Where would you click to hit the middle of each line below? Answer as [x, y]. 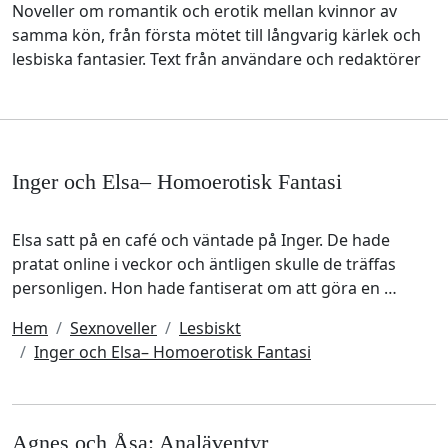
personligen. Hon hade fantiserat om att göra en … [204, 288]
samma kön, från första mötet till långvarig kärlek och [216, 35]
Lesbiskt [210, 328]
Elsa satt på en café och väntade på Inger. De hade [201, 240]
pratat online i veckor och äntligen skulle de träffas [204, 264]
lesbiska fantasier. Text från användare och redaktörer [216, 59]
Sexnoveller [113, 328]
